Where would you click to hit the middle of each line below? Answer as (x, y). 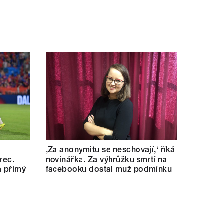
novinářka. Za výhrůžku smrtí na (106, 159)
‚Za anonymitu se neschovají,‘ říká (110, 149)
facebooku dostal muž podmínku (109, 169)
